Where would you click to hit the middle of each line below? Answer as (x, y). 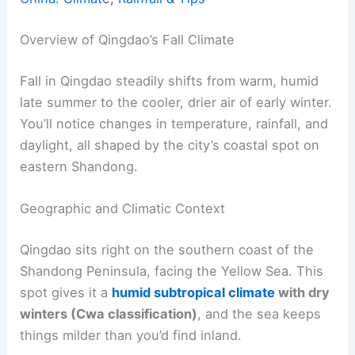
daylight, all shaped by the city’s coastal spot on (170, 145)
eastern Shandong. (79, 166)
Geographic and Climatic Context (123, 208)
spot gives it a (66, 292)
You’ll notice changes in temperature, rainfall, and (174, 123)
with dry (303, 292)
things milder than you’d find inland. (131, 335)
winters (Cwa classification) (109, 313)
